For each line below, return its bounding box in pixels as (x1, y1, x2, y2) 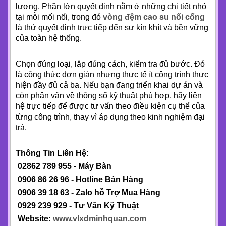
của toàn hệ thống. (16, 34, 82, 43)
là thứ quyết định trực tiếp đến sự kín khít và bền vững (16, 23, 208, 32)
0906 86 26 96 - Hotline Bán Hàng (16, 175, 143, 184)
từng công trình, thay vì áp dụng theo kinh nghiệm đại (16, 112, 205, 122)
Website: (16, 214, 51, 223)
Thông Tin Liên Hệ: (16, 149, 89, 158)
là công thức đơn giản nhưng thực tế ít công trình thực (16, 70, 208, 79)
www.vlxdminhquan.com (51, 214, 146, 223)
